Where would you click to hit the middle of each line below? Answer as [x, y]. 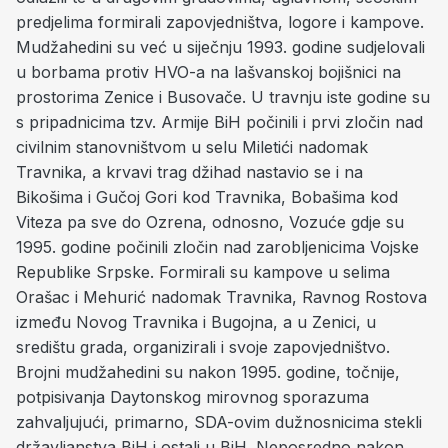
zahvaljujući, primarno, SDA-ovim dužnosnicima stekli [219, 422]
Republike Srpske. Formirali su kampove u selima [203, 272]
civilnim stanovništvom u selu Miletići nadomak [192, 147]
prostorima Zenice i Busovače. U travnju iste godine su [223, 97]
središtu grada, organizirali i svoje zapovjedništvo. [203, 347]
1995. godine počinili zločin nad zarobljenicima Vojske [217, 247]
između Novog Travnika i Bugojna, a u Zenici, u [196, 322]
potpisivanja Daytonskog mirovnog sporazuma [192, 397]
